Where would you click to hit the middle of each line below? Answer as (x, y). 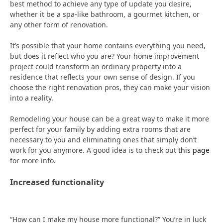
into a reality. (33, 98)
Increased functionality (57, 182)
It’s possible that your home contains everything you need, (108, 45)
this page (194, 150)
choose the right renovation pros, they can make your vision (110, 87)
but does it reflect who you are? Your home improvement (105, 56)
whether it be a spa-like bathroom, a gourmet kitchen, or (105, 14)
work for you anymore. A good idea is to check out (94, 150)
